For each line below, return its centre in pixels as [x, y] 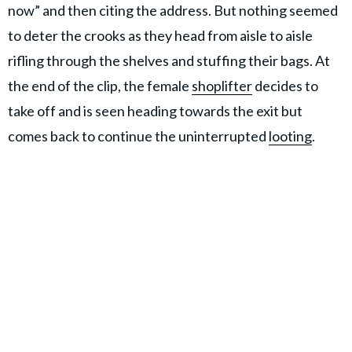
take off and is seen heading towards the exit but [155, 111]
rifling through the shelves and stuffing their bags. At [169, 61]
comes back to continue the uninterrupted [138, 136]
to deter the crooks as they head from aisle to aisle [160, 36]
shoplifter [222, 86]
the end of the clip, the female [100, 86]
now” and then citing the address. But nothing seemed [173, 11]
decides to [285, 86]
